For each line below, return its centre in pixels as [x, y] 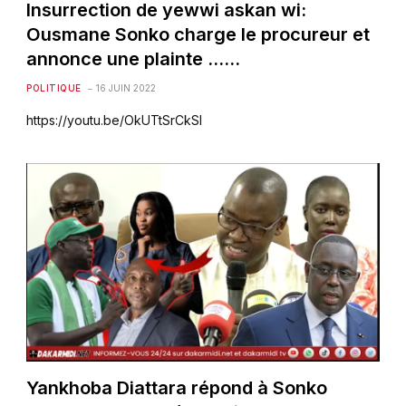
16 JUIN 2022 [126, 87]
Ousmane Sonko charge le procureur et [198, 34]
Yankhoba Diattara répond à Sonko [177, 387]
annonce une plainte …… [134, 58]
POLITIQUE [54, 87]
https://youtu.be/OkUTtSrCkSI [115, 120]
